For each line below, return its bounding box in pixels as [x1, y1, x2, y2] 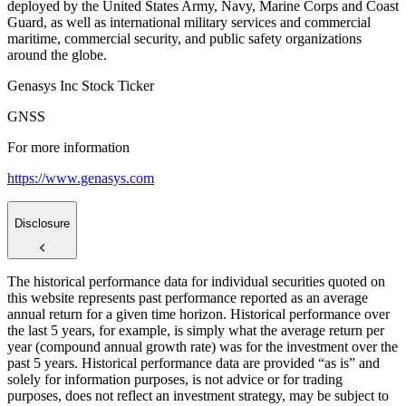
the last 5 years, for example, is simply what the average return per [7, 323, 384, 339]
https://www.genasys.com [7, 170, 154, 187]
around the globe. [7, 47, 107, 63]
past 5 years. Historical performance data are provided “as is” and [7, 355, 380, 372]
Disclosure [14, 216, 70, 230]
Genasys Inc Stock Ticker [7, 78, 154, 94]
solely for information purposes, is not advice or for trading [7, 372, 343, 388]
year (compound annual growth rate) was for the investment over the [7, 339, 398, 355]
